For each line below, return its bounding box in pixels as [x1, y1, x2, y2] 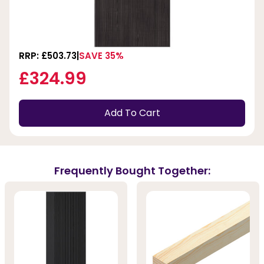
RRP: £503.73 [19, 49, 77, 62]
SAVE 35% [79, 49, 124, 62]
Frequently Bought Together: [54, 163, 210, 179]
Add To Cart [104, 106, 160, 120]
